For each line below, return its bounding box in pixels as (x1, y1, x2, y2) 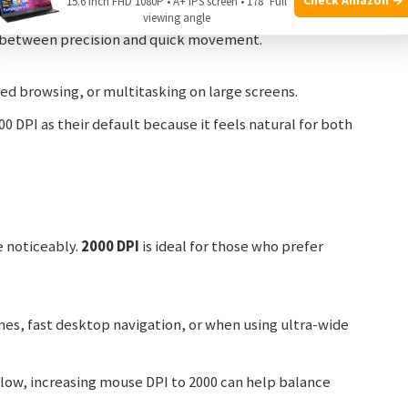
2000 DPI (80, 236, 139, 256)
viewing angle (143, 9, 210, 25)
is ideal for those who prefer (138, 236, 323, 256)
